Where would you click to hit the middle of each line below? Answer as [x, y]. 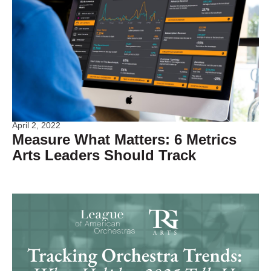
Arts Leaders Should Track [104, 155]
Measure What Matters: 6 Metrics [124, 139]
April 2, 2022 [36, 125]
